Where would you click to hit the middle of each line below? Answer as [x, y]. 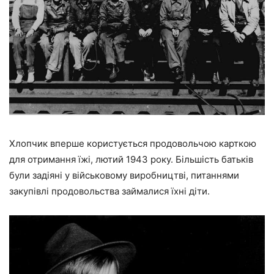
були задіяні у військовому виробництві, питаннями [124, 175]
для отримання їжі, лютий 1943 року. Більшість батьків [131, 159]
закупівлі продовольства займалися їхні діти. [109, 191]
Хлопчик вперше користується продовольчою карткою [133, 143]
